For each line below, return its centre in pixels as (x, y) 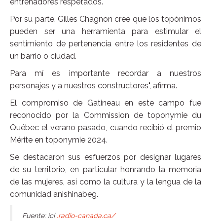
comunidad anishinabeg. (54, 194)
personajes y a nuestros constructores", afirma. (93, 86)
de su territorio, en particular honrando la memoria (106, 170)
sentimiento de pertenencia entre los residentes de (106, 44)
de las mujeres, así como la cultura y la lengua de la (106, 182)
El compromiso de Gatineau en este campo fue (106, 103)
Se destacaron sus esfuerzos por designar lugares (106, 157)
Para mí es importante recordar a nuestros (106, 74)
